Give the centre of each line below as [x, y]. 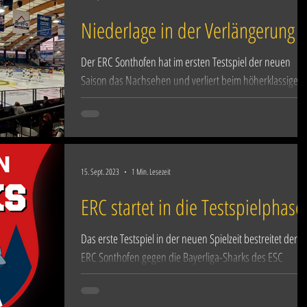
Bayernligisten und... [122, 99]
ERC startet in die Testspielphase [192, 207]
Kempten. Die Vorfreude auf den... [149, 275]
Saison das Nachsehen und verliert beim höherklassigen [192, 80]
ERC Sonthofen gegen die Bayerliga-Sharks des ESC [182, 257]
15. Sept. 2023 [100, 172]
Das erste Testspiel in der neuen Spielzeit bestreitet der [189, 238]
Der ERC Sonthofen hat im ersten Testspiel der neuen [186, 62]
